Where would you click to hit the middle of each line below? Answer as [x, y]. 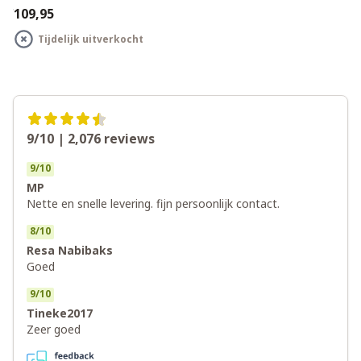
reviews [129, 139]
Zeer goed [54, 329]
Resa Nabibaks [70, 250]
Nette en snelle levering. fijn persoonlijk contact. [153, 203]
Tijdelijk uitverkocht [91, 39]
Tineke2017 [60, 313]
